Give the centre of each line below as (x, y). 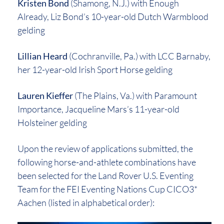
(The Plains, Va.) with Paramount (135, 95)
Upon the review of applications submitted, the (105, 148)
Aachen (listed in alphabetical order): (86, 202)
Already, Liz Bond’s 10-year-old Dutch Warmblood (113, 16)
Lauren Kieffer (45, 95)
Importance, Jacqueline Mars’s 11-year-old (98, 109)
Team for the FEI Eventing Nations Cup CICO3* (107, 189)
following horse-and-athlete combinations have (107, 162)
